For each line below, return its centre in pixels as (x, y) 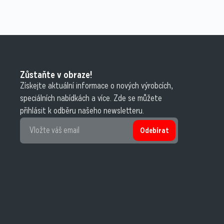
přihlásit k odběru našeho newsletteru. (82, 110)
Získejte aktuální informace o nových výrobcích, (97, 85)
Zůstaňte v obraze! (56, 74)
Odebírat (154, 130)
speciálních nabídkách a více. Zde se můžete (91, 98)
